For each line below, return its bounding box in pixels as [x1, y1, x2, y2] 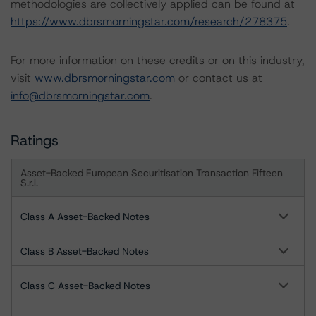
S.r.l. [20, 176, 38, 189]
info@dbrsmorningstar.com [11, 88, 150, 103]
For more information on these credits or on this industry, [11, 53, 305, 68]
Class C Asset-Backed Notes [20, 279, 150, 292]
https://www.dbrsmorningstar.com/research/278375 [11, 14, 287, 29]
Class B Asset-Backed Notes [20, 245, 149, 257]
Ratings [11, 131, 59, 150]
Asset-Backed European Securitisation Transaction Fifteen [20, 166, 283, 179]
